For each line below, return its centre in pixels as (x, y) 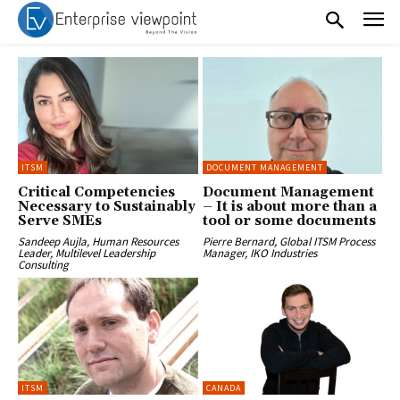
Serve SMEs (60, 221)
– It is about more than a (289, 206)
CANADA (223, 387)
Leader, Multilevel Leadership (87, 253)
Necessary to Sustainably (107, 206)
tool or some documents (289, 221)
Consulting (45, 264)
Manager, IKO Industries (259, 253)
